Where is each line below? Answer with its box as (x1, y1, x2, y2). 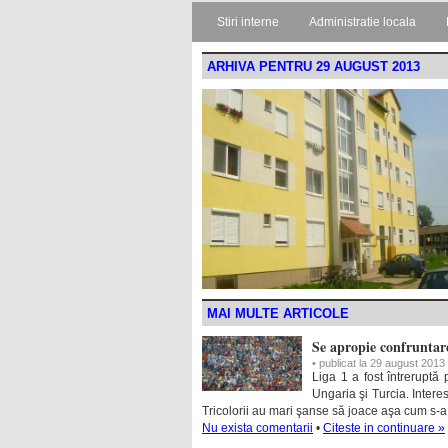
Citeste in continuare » (323, 421, 445, 435)
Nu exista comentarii (202, 421, 313, 435)
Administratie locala (309, 15, 416, 29)
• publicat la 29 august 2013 (312, 357, 445, 369)
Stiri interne (217, 15, 279, 29)
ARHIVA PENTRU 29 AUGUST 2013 (207, 59, 420, 74)
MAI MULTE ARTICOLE (207, 306, 349, 321)
